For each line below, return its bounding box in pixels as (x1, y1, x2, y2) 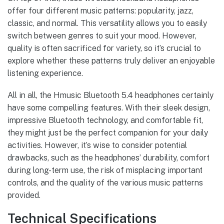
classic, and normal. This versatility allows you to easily (7, 18, 207, 28)
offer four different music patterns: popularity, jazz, (7, 5, 193, 15)
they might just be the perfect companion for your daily (7, 127, 208, 137)
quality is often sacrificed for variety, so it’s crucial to (7, 43, 201, 53)
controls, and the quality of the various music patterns (7, 177, 203, 187)
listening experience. (7, 68, 83, 78)
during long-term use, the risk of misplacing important (7, 165, 202, 175)
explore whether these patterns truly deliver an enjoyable (7, 55, 215, 65)
